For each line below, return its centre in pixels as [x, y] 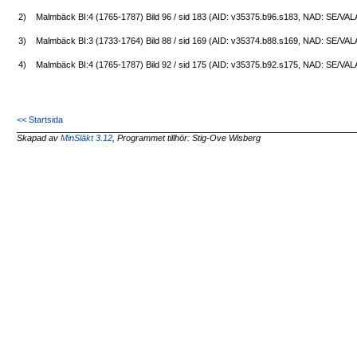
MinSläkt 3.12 [87, 138]
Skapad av [39, 138]
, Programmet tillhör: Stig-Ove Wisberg [187, 138]
